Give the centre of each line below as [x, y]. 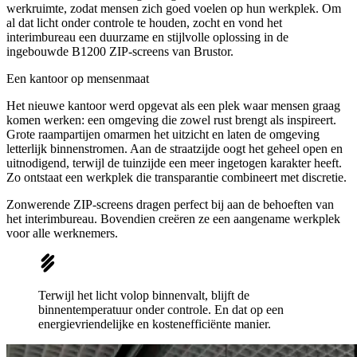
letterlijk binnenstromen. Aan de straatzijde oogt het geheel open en [175, 148]
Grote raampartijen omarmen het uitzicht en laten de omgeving [163, 134]
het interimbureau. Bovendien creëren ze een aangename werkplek [173, 218]
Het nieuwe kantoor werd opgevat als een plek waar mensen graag [173, 105]
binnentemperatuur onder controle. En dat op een [161, 309]
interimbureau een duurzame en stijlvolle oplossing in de [147, 37]
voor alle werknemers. [62, 233]
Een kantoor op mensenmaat [78, 78]
